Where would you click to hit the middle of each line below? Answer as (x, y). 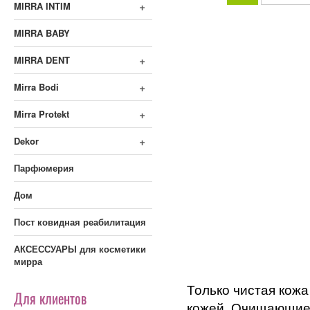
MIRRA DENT (42, 60)
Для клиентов (50, 298)
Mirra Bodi (36, 87)
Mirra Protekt (42, 114)
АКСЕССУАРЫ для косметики (80, 249)
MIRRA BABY (42, 33)
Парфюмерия (44, 168)
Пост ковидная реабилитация (80, 222)
